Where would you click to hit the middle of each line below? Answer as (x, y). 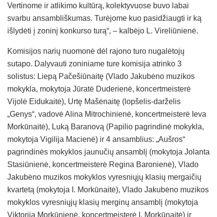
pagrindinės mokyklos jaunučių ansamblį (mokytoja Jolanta (108, 152)
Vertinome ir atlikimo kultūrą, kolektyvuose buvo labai (98, 6)
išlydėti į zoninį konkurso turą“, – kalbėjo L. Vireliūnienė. (103, 31)
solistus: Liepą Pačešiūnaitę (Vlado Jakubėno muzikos (101, 77)
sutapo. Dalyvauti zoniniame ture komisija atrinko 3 (94, 64)
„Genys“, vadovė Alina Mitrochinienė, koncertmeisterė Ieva (107, 114)
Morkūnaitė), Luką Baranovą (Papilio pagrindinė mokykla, (106, 127)
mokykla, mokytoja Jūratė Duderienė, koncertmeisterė (99, 89)
